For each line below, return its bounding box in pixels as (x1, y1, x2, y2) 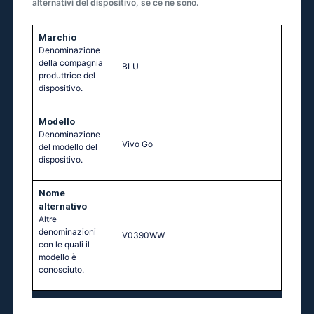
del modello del (39, 142, 97, 153)
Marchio (39, 32, 76, 43)
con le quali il (39, 239, 90, 250)
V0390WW (122, 230, 165, 241)
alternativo (39, 201, 87, 212)
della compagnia (39, 57, 103, 69)
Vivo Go (122, 139, 153, 150)
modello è (39, 252, 76, 263)
